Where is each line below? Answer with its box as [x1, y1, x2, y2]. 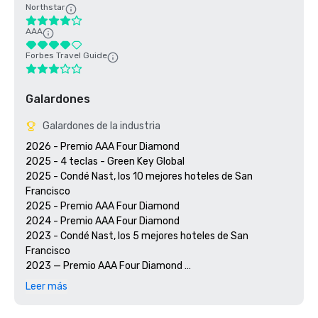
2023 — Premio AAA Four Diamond [26, 260, 185, 272]
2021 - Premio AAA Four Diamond [26, 290, 180, 302]
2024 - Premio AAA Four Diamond [26, 215, 180, 227]
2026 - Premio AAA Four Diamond [26, 141, 180, 153]
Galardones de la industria [43, 120, 160, 132]
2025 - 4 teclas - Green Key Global [26, 155, 185, 168]
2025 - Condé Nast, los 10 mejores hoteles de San [26, 170, 253, 182]
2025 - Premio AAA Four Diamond [26, 200, 180, 212]
